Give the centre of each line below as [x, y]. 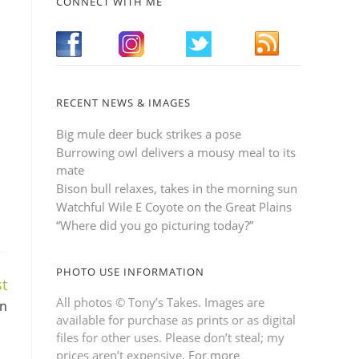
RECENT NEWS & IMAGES [123, 102]
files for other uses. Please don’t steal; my [170, 337]
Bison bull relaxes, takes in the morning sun [177, 188]
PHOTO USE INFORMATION [130, 271]
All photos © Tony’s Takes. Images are [160, 302]
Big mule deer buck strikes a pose [149, 133]
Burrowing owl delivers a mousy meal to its [176, 152]
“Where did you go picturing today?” [155, 225]
